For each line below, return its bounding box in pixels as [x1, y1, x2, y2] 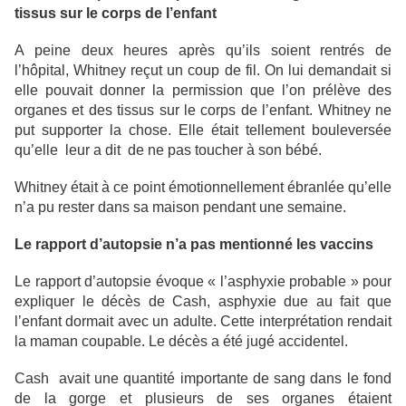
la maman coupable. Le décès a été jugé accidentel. [14, 333, 348, 350]
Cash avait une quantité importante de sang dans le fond [14, 371, 391, 387]
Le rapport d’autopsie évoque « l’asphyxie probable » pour [14, 274, 391, 290]
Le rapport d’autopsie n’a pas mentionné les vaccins [14, 237, 373, 253]
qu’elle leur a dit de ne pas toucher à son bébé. [14, 142, 322, 159]
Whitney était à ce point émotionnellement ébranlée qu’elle [14, 179, 391, 196]
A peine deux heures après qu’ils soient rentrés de [14, 43, 391, 59]
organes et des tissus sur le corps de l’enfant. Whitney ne [14, 102, 391, 119]
